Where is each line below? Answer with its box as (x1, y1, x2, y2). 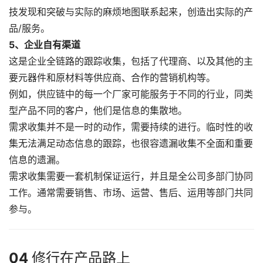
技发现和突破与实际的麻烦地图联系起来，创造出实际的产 (9, 6, 253, 18)
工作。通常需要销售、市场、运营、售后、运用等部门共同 (9, 187, 253, 199)
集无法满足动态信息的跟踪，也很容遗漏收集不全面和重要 (9, 137, 253, 150)
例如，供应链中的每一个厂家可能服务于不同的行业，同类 (9, 88, 253, 100)
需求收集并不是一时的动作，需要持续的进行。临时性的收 (9, 121, 253, 133)
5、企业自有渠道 (9, 39, 80, 51)
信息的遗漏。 (9, 154, 65, 166)
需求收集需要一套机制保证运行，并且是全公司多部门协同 (9, 170, 253, 183)
